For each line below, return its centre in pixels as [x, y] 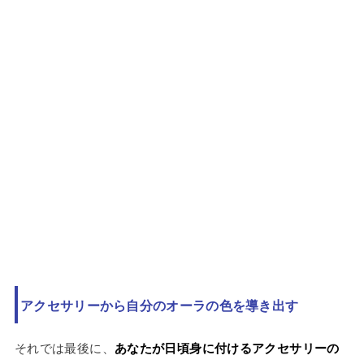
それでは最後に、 [64, 348]
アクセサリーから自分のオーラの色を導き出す [160, 305]
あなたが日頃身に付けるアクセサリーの [227, 348]
